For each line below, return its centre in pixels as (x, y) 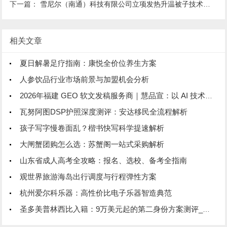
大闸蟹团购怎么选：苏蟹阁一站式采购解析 (92, 144)
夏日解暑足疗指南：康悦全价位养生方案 (88, 63)
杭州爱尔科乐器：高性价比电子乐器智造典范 (96, 193)
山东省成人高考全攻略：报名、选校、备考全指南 (104, 160)
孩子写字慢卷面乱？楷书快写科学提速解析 (92, 128)
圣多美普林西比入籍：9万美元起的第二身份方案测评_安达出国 (111, 209)
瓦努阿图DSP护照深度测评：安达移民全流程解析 (104, 112)
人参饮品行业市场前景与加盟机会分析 (85, 79)
